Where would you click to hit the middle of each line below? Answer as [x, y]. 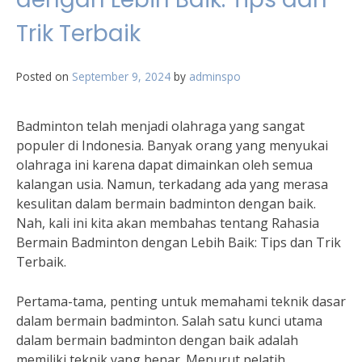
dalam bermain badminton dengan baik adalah [157, 340]
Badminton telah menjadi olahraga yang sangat [160, 126]
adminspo [215, 76]
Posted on [44, 76]
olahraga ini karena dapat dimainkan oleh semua [164, 165]
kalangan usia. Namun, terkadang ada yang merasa [172, 184]
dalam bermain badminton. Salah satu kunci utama [169, 321]
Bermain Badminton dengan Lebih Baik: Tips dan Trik [179, 242]
